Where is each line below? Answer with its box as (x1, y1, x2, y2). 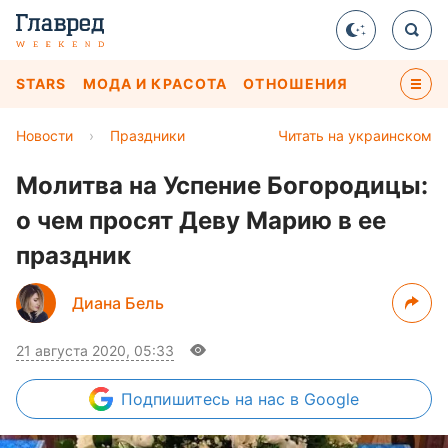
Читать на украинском (278, 127, 432, 144)
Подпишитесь (121, 389, 235, 409)
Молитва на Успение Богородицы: (16, 171, 428, 200)
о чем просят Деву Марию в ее (16, 206, 386, 235)
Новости (16, 127, 73, 144)
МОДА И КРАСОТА (82, 75, 228, 92)
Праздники (110, 127, 185, 144)
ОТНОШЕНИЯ (243, 75, 349, 92)
